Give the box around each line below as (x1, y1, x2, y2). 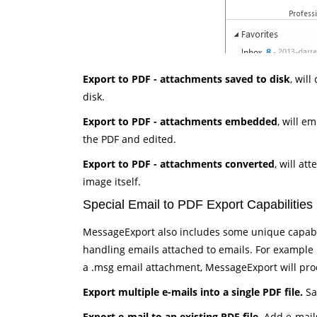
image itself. (83, 175, 141, 188)
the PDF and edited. (83, 132, 176, 146)
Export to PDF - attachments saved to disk (83, 72, 290, 86)
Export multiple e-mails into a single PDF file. (83, 285, 303, 299)
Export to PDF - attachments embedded (83, 115, 277, 128)
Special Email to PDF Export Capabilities (83, 197, 313, 212)
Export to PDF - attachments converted (83, 157, 275, 171)
